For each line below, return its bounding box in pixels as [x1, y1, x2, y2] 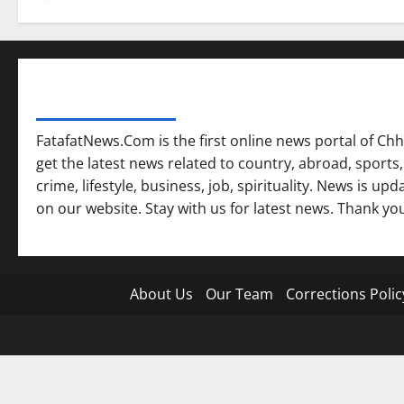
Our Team [205, 284, 273, 305]
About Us [129, 284, 193, 305]
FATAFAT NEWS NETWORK [36, 94, 176, 116]
